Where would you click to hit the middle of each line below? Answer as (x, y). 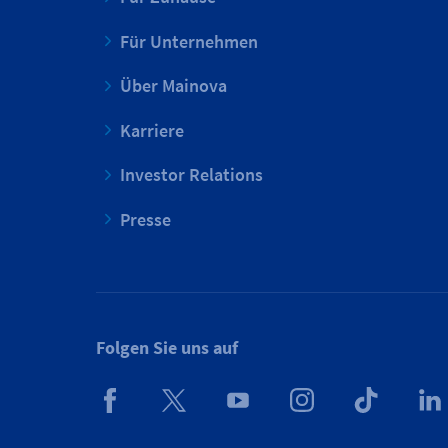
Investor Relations (191, 174)
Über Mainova (173, 85)
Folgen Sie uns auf (167, 347)
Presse (145, 219)
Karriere (152, 130)
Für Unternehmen (189, 41)
